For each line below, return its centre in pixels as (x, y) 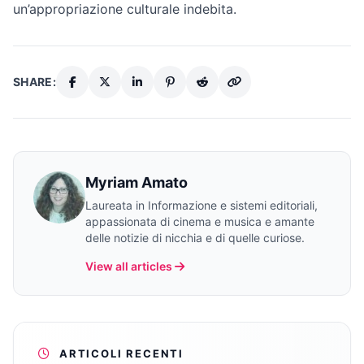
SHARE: (35, 82)
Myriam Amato (136, 182)
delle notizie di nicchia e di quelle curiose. (195, 238)
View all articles (129, 266)
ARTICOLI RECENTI (122, 353)
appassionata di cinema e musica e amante (200, 221)
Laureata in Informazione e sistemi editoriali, (201, 205)
